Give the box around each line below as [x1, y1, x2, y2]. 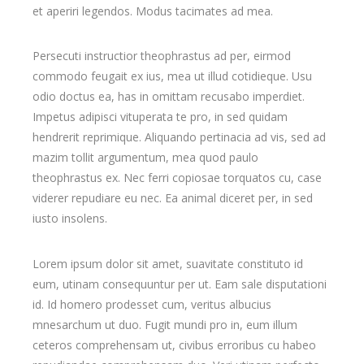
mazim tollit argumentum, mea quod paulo [32, 149, 259, 165]
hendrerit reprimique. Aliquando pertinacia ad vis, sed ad [32, 128, 327, 145]
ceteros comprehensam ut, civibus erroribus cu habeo [32, 336, 317, 353]
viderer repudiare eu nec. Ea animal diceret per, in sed [32, 189, 314, 206]
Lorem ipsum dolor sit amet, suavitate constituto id [32, 255, 304, 271]
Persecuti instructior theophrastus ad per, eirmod [32, 47, 292, 63]
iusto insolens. [32, 210, 108, 226]
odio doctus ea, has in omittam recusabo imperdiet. [32, 88, 305, 104]
